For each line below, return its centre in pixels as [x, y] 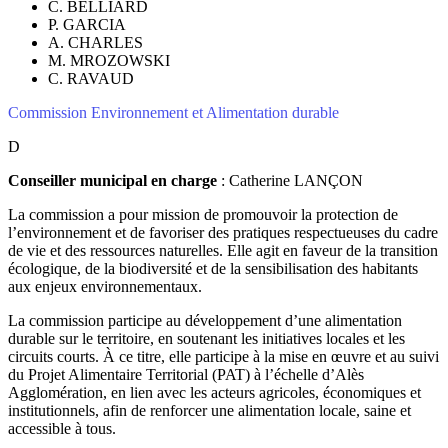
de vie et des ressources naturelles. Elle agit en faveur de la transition [223, 250]
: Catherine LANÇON [290, 180]
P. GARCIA [87, 24]
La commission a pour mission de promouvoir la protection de [203, 214]
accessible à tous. [62, 428]
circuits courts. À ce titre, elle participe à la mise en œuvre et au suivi [223, 356]
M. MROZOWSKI [109, 60]
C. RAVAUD [91, 78]
